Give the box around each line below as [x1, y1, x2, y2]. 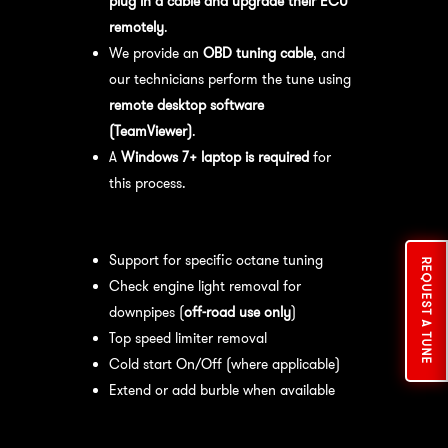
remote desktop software [108, 95, 264, 114]
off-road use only [183, 302, 291, 321]
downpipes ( [108, 302, 184, 321]
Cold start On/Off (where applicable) [108, 354, 340, 373]
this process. [108, 173, 186, 192]
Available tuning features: [94, 216, 252, 239]
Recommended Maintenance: [94, 423, 266, 446]
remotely [108, 17, 164, 36]
